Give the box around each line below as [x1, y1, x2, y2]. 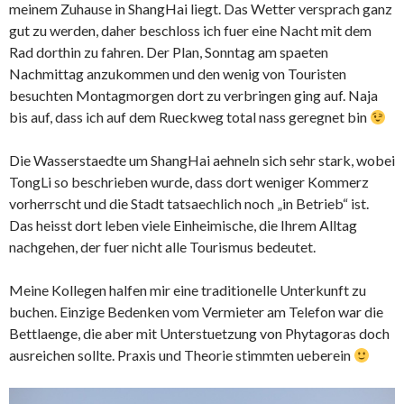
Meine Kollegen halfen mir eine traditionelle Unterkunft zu [9, 281, 366, 299]
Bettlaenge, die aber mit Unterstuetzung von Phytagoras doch [9, 325, 390, 343]
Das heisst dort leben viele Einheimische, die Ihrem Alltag [9, 216, 357, 234]
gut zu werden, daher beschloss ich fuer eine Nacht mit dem [9, 22, 372, 40]
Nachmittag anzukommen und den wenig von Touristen [9, 65, 346, 83]
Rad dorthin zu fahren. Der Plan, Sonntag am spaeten [9, 43, 328, 61]
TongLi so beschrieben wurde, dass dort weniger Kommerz [9, 173, 369, 191]
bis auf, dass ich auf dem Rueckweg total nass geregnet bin [9, 108, 370, 126]
